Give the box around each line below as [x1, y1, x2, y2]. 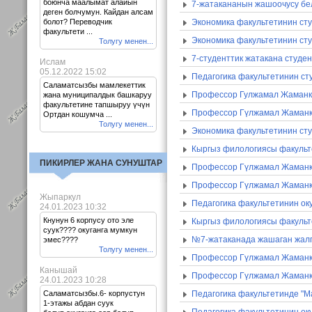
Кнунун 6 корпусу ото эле [43, 216, 134, 224]
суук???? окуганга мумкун [43, 226, 137, 234]
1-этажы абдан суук [43, 299, 114, 307]
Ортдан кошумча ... [43, 110, 112, 118]
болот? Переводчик [43, 17, 112, 26]
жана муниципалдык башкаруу [43, 91, 152, 99]
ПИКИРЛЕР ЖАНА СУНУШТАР [40, 158, 162, 168]
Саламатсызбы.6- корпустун [43, 289, 145, 297]
